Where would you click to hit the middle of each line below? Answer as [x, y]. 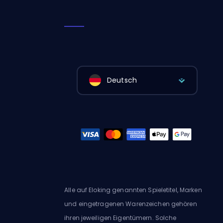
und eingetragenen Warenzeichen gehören [131, 204]
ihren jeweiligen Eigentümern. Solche [120, 218]
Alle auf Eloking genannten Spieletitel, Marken [133, 190]
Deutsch [122, 80]
